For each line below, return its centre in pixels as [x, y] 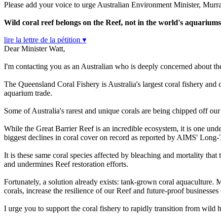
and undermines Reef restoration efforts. [66, 164]
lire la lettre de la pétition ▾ [45, 40]
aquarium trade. [28, 93]
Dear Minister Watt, [35, 49]
